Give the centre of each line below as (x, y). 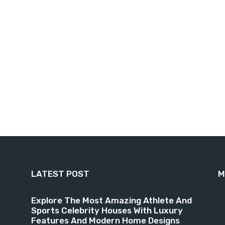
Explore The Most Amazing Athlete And (111, 200)
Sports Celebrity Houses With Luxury (107, 210)
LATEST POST (60, 174)
